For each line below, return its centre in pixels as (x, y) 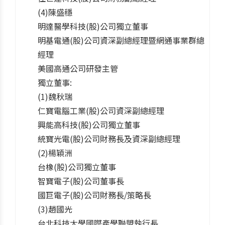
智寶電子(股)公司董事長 (81, 181)
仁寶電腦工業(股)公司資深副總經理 (101, 110)
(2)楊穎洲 (55, 152)
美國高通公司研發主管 (78, 68)
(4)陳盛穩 (55, 12)
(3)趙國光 (55, 209)
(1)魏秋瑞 (55, 96)
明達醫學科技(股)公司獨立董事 (93, 26)
